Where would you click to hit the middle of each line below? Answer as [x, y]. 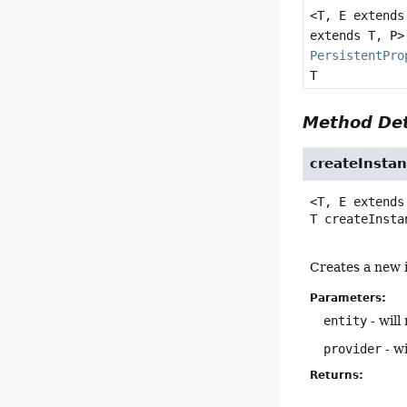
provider [353, 348]
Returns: [337, 375]
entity [346, 320]
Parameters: [348, 298]
